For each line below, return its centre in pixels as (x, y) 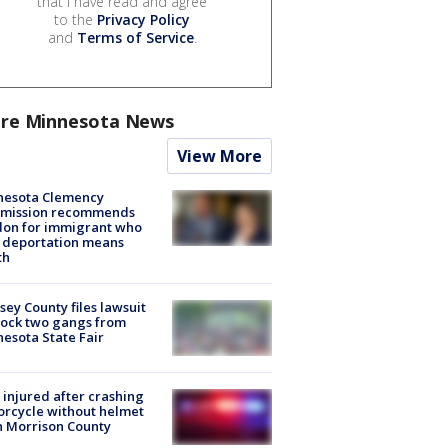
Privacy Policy (143, 19)
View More (219, 155)
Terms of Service (135, 37)
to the (75, 19)
